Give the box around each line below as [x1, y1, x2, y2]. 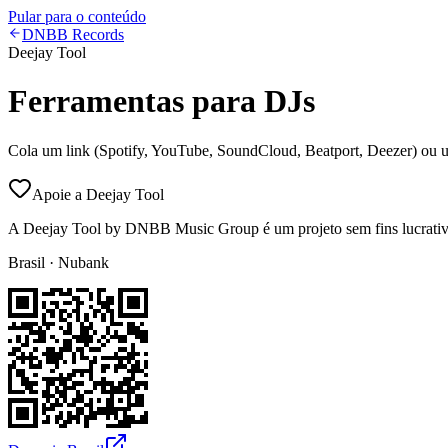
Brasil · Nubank [8, 253, 109, 271]
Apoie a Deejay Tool [32, 185, 164, 203]
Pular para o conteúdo [8, 8, 146, 25]
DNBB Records [22, 26, 124, 43]
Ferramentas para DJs [8, 83, 315, 120]
